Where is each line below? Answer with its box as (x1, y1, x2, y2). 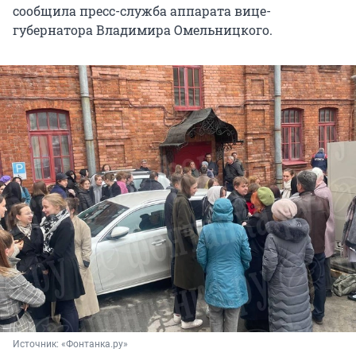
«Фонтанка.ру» (61, 339, 128, 350)
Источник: (13, 339, 61, 350)
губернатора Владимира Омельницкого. (13, 21, 273, 39)
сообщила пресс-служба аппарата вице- (13, 2, 271, 20)
